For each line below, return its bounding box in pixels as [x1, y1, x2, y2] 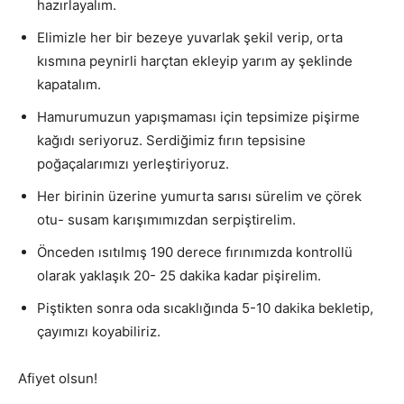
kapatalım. [37, 75, 101, 93]
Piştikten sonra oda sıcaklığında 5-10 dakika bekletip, [37, 298, 373, 317]
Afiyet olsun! [18, 369, 97, 387]
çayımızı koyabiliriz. [37, 322, 161, 340]
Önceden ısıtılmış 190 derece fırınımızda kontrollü [37, 243, 353, 261]
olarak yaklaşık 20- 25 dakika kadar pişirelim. [37, 266, 321, 284]
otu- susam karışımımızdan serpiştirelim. [37, 210, 296, 228]
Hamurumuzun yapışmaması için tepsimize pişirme [37, 107, 360, 125]
